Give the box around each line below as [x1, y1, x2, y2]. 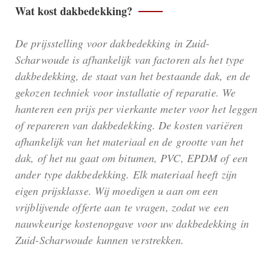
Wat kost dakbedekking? [15, 3, 133, 19]
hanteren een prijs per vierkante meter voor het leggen [15, 101, 258, 117]
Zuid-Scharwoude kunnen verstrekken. [15, 233, 185, 248]
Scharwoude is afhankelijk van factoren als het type [15, 52, 245, 67]
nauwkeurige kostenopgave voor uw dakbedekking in [15, 216, 249, 231]
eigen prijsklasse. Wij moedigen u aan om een [15, 183, 219, 199]
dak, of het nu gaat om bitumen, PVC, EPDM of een [15, 151, 248, 166]
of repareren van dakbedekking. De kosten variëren [15, 118, 243, 133]
